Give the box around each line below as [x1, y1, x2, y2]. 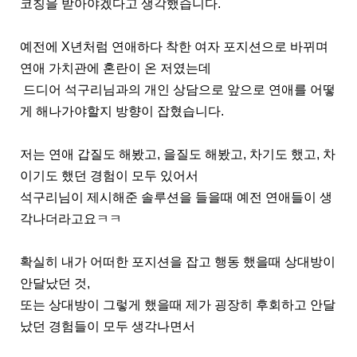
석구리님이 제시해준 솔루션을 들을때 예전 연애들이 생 [20, 190, 332, 204]
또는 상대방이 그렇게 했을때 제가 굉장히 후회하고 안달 [20, 297, 335, 312]
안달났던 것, [20, 276, 90, 290]
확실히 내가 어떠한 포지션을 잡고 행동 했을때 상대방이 [20, 254, 335, 269]
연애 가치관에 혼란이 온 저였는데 [20, 61, 211, 75]
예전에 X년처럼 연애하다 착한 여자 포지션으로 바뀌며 [20, 39, 328, 53]
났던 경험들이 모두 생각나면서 [20, 319, 195, 333]
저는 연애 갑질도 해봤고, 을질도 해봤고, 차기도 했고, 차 [20, 147, 335, 161]
